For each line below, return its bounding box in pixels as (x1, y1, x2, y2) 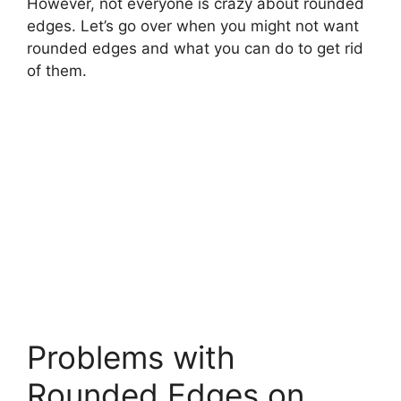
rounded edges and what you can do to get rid (27, 39, 363, 58)
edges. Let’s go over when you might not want (27, 17, 359, 36)
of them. (27, 62, 87, 81)
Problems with (27, 337, 235, 376)
